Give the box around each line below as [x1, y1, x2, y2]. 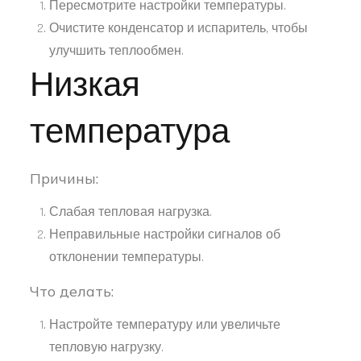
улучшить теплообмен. [49, 42, 185, 60]
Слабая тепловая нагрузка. [49, 203, 213, 221]
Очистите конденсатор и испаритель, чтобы [49, 19, 309, 37]
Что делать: [30, 281, 114, 301]
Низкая [30, 64, 141, 108]
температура [30, 110, 230, 155]
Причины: [30, 168, 99, 188]
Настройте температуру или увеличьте [49, 316, 281, 334]
